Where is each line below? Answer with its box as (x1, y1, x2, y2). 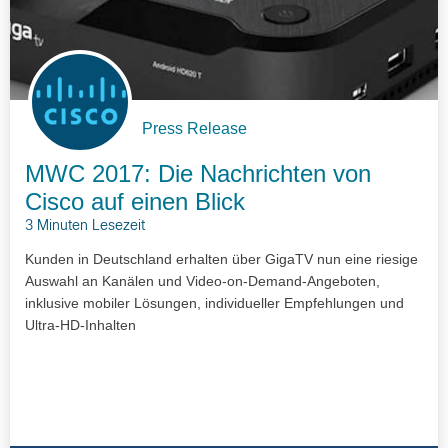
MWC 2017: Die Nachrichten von (25, 160, 371, 188)
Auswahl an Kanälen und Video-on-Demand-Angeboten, (25, 273, 380, 290)
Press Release (142, 120, 247, 138)
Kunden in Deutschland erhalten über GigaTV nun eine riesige (25, 251, 418, 268)
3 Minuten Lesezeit (25, 220, 145, 234)
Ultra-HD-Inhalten (25, 317, 136, 334)
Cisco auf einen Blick (25, 188, 245, 216)
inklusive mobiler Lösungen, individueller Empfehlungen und (25, 295, 404, 312)
